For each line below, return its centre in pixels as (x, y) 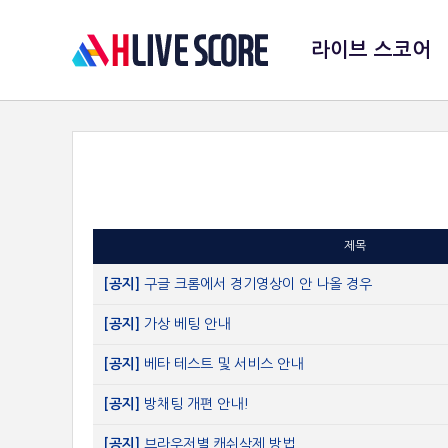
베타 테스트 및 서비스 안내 (223, 364)
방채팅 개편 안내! (196, 404)
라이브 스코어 (371, 50)
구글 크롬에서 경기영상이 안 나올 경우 (258, 284)
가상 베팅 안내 (187, 324)
